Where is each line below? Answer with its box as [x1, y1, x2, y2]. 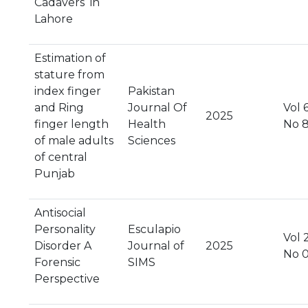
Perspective [34, 272, 100, 285]
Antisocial [34, 206, 86, 219]
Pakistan [128, 85, 175, 98]
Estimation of [34, 52, 106, 65]
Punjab [34, 167, 75, 180]
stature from [34, 68, 104, 81]
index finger [34, 85, 101, 98]
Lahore [34, 12, 73, 25]
